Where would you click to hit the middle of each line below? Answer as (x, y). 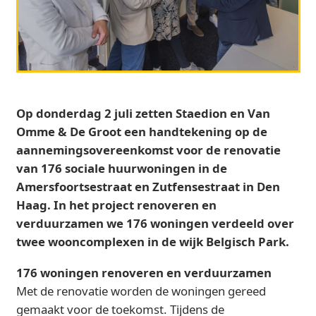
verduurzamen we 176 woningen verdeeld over (155, 224)
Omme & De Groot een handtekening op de (141, 132)
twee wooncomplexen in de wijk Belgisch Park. (152, 242)
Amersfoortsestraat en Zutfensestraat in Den (148, 187)
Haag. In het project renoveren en (116, 205)
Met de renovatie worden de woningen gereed (141, 291)
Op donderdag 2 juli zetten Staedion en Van (143, 114)
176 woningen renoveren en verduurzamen (144, 273)
